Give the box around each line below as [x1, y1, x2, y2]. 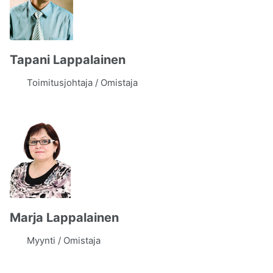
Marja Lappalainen [10, 210, 119, 225]
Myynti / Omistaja [27, 235, 101, 246]
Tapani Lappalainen [10, 52, 126, 67]
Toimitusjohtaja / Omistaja [27, 77, 138, 88]
